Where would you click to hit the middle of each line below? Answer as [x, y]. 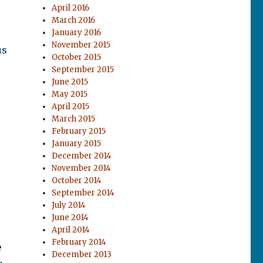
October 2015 [77, 57]
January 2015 [77, 144]
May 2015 [70, 94]
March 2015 [74, 119]
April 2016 [71, 8]
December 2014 [82, 156]
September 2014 [83, 193]
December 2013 [82, 254]
